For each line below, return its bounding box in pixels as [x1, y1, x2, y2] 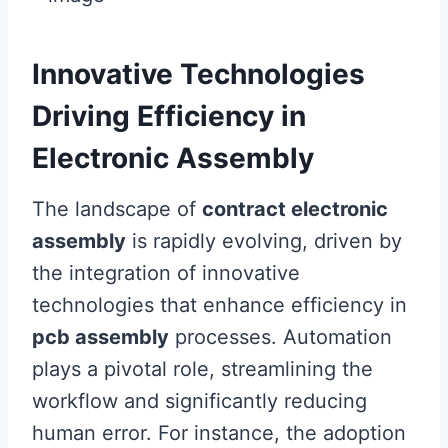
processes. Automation [169, 325, 392, 349]
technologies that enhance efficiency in [32, 293, 407, 317]
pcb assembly [32, 325, 169, 349]
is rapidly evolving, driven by [126, 229, 402, 253]
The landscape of [32, 197, 202, 221]
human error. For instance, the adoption [32, 421, 406, 445]
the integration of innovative [32, 261, 300, 285]
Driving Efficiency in [32, 99, 306, 133]
